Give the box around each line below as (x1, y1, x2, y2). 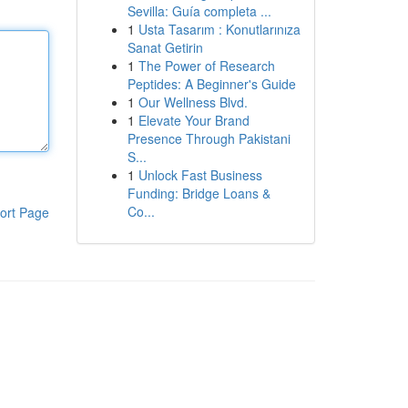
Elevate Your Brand (138, 111, 250, 129)
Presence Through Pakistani (127, 129, 291, 148)
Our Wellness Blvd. (138, 93, 248, 111)
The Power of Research (138, 56, 275, 75)
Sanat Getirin (127, 38, 203, 56)
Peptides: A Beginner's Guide (127, 75, 296, 93)
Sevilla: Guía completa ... (127, 2, 271, 20)
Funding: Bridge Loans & (127, 184, 270, 202)
